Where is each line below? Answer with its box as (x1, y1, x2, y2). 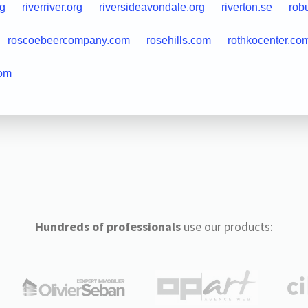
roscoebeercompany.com (7, 34, 130, 46)
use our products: (180, 218, 273, 234)
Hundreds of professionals (34, 218, 181, 234)
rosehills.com (146, 34, 211, 46)
